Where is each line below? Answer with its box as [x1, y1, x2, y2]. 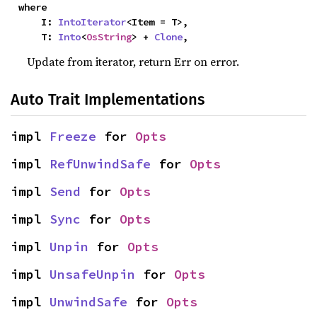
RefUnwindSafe [50, 156, 151, 172]
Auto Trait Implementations [11, 90, 204, 109]
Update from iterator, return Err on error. [27, 54, 240, 69]
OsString [86, 30, 132, 43]
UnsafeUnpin [50, 266, 135, 282]
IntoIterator [58, 16, 127, 28]
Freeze [50, 128, 96, 144]
